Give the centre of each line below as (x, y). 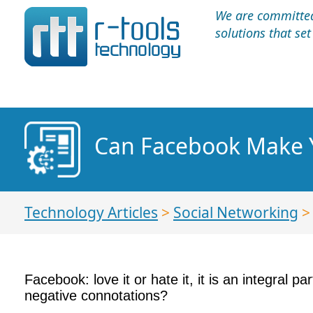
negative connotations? (96, 296)
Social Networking (236, 212)
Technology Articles (91, 212)
